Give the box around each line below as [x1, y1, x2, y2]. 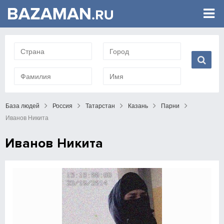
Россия [52, 102, 72, 109]
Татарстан [85, 102, 115, 109]
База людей [5, 102, 39, 109]
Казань [128, 102, 148, 109]
